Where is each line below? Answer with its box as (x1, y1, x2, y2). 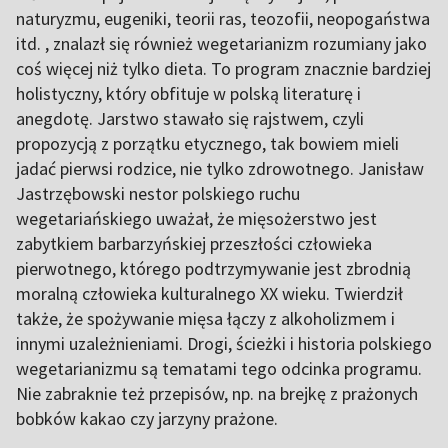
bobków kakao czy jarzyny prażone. (16, 406, 278, 430)
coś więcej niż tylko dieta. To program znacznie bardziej (16, 56, 431, 80)
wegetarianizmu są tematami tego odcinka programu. (16, 356, 422, 380)
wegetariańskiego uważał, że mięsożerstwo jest (16, 206, 377, 230)
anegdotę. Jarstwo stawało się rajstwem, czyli (16, 106, 364, 130)
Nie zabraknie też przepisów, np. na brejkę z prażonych (16, 381, 418, 405)
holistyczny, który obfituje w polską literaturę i (16, 81, 361, 105)
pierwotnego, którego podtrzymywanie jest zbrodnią (16, 256, 411, 280)
